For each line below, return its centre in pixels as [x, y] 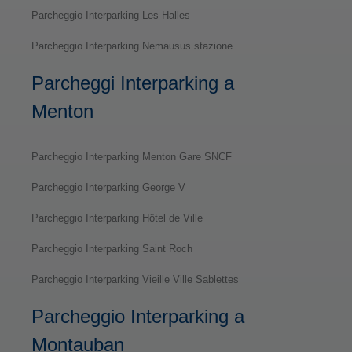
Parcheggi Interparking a [133, 82]
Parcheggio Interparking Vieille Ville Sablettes [135, 279]
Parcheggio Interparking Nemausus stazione [132, 46]
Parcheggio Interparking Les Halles [111, 15]
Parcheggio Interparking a [138, 316]
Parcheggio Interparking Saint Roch [112, 248]
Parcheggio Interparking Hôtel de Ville [117, 218]
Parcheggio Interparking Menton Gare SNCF [132, 156]
